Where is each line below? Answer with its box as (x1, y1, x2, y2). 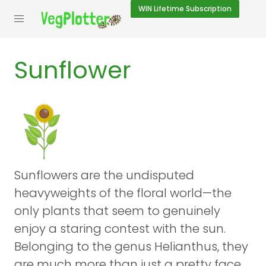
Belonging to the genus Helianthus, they (14, 238, 248, 255)
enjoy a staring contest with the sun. (14, 220, 226, 237)
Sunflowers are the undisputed (14, 167, 194, 183)
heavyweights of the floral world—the (14, 185, 232, 201)
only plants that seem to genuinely (14, 202, 220, 219)
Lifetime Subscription (152, 4, 232, 14)
